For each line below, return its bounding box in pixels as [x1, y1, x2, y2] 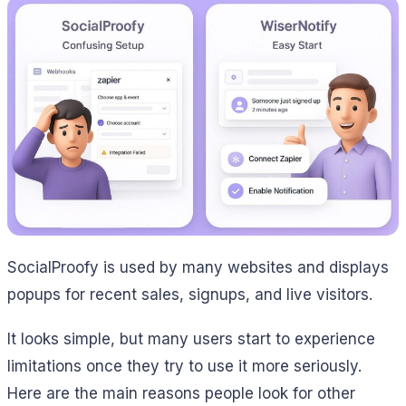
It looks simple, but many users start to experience [7, 330, 375, 349]
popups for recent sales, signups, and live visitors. [7, 285, 372, 304]
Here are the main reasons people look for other [7, 384, 355, 403]
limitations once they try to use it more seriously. [7, 357, 362, 376]
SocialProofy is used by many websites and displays [7, 258, 389, 277]
